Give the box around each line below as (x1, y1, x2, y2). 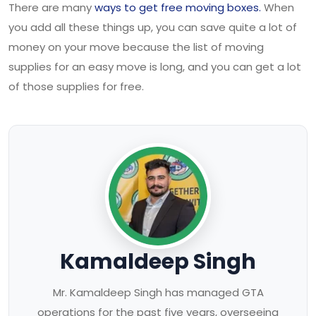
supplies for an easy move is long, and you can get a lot (8, 59, 301, 75)
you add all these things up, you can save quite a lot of (8, 20, 297, 35)
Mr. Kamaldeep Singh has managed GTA (52, 285, 264, 300)
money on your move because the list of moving (8, 39, 264, 55)
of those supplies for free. (8, 79, 144, 95)
